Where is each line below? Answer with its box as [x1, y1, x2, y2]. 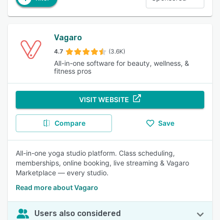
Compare [54, 119, 85, 127]
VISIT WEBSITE [79, 95, 129, 104]
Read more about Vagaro [16, 183, 98, 192]
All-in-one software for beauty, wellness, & [54, 59, 190, 67]
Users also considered [34, 209, 121, 218]
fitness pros [54, 67, 92, 75]
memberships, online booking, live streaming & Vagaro [16, 159, 189, 167]
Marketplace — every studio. [16, 168, 109, 177]
